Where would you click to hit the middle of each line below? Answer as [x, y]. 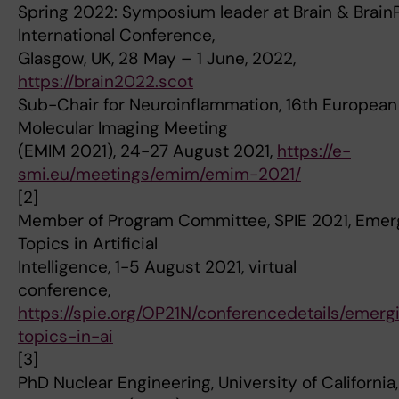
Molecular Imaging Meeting [123, 128]
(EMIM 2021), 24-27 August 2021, [147, 151]
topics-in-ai [65, 337]
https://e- [314, 151]
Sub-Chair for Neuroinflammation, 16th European [208, 105]
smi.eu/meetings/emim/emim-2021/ [159, 175]
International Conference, [116, 36]
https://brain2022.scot [106, 82]
